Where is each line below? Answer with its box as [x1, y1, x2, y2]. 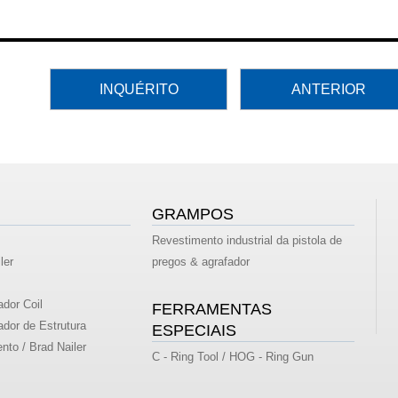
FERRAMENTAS [152, 300, 273, 319]
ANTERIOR [291, 82, 366, 97]
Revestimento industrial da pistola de [152, 234, 343, 248]
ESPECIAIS [152, 322, 237, 340]
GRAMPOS [152, 205, 235, 224]
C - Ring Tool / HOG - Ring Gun [152, 350, 314, 364]
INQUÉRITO [99, 82, 179, 97]
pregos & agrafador [152, 255, 251, 269]
